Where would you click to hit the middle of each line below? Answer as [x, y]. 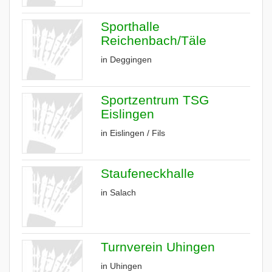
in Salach [118, 192]
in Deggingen [126, 59]
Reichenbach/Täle [154, 40]
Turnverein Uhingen [158, 247]
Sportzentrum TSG [155, 100]
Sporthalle [130, 26]
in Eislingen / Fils [133, 133]
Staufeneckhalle [148, 173]
